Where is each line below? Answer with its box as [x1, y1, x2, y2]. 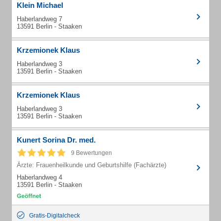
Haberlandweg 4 [17, 174, 62, 181]
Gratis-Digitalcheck [29, 212, 80, 219]
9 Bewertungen [71, 149, 112, 156]
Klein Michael [17, 1, 63, 9]
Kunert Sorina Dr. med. [17, 136, 96, 144]
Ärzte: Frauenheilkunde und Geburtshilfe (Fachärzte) [17, 161, 166, 169]
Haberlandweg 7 [17, 15, 62, 23]
